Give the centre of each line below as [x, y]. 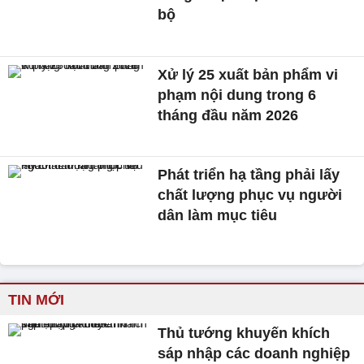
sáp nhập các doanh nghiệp [254, 354]
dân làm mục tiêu [218, 216]
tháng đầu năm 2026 [228, 115]
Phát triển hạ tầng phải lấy [249, 175]
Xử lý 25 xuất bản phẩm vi [248, 74]
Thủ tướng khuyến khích [244, 334]
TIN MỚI [36, 300]
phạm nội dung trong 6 [237, 95]
